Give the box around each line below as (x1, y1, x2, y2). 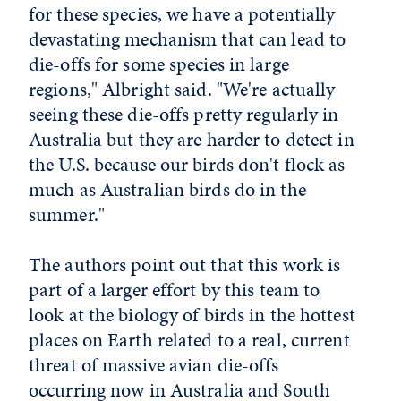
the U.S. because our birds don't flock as (29, 150, 346, 179)
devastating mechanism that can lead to (29, 25, 346, 54)
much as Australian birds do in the (29, 175, 306, 204)
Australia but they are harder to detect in (29, 125, 354, 154)
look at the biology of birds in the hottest (29, 301, 355, 329)
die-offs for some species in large (29, 50, 289, 79)
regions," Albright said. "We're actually (29, 75, 336, 104)
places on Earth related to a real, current (29, 326, 350, 354)
